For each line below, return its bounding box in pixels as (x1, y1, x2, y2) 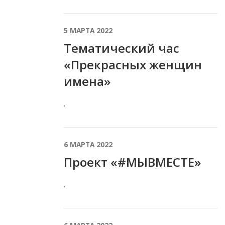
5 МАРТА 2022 (64, 25, 113, 35)
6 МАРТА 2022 (64, 139, 113, 149)
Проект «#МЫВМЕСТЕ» (64, 153, 201, 170)
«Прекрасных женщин (64, 56, 202, 73)
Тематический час (64, 39, 179, 56)
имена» (64, 72, 110, 89)
